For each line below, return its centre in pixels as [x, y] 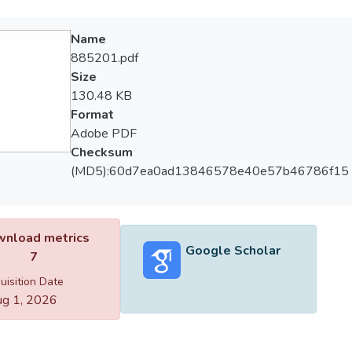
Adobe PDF [103, 134]
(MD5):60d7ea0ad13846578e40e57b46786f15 [209, 171]
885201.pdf [104, 58]
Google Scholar [233, 250]
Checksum [101, 152]
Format [92, 115]
